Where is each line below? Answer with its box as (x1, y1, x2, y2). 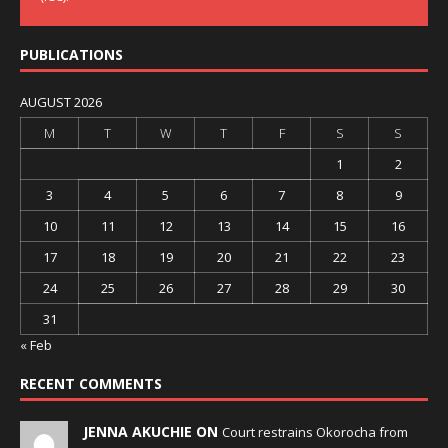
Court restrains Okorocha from (222, 423, 408, 442)
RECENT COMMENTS (20, 374, 162, 394)
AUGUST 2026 (20, 93, 102, 112)
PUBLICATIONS (20, 45, 123, 65)
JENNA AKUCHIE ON (83, 422, 222, 442)
